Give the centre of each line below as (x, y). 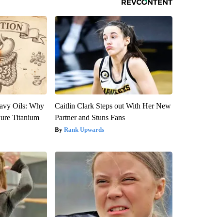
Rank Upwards (84, 129)
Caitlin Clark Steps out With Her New (113, 106)
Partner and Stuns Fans (90, 117)
